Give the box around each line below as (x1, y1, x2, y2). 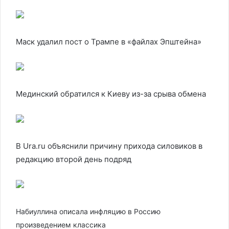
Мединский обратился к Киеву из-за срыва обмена (16, 89, 206, 99)
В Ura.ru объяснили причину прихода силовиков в (16, 141, 202, 151)
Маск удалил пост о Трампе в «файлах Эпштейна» (16, 37, 201, 47)
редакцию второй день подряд (16, 154, 131, 164)
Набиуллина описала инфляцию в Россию (16, 207, 161, 216)
